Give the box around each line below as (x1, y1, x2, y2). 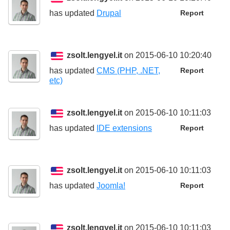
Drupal (97, 9, 121, 18)
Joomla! (97, 181, 125, 190)
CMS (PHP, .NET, (97, 66, 160, 75)
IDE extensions (97, 124, 152, 133)
